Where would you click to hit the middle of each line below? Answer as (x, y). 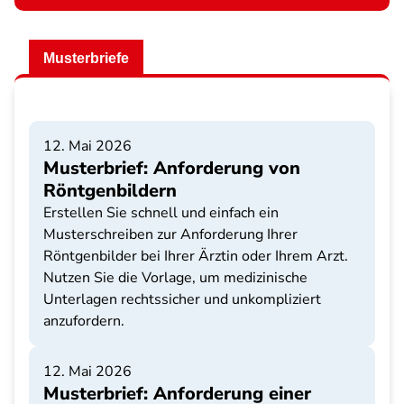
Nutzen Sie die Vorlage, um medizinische (175, 278)
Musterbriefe (86, 58)
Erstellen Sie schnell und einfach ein (161, 213)
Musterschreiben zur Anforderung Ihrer (170, 234)
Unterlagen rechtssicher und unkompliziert (182, 299)
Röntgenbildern (110, 191)
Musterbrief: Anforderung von (172, 168)
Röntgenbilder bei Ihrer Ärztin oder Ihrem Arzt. (196, 256)
